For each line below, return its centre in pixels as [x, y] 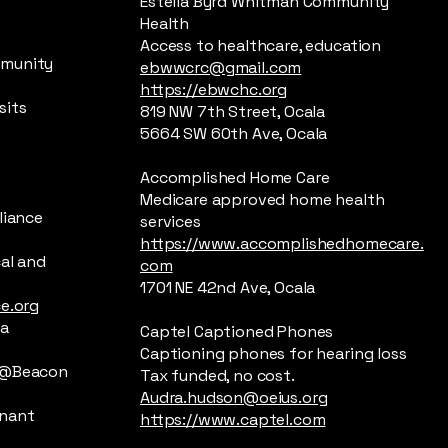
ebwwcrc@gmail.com [221, 67]
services [170, 221]
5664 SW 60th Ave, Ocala [234, 133]
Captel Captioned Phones [237, 331]
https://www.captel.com [233, 419]
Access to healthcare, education [261, 45]
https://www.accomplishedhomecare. [282, 243]
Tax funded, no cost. [217, 375]
